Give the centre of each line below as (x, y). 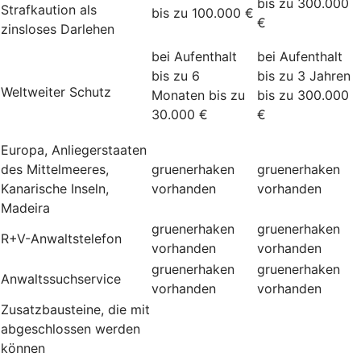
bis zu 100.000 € (203, 12)
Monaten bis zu (198, 95)
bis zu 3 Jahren (304, 75)
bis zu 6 (176, 75)
